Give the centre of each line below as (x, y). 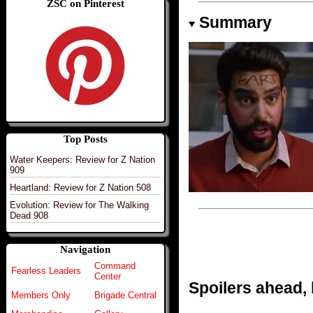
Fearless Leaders (46, 271)
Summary (235, 22)
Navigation (85, 250)
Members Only (41, 296)
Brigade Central (125, 296)
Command (115, 266)
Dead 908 (29, 215)
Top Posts (85, 139)
